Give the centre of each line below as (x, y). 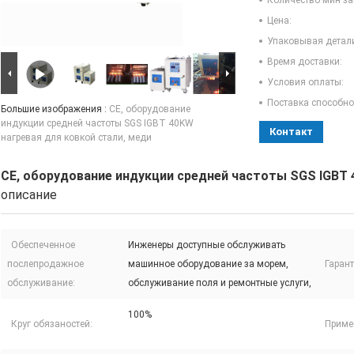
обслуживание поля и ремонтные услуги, (220, 283)
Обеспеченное (43, 245)
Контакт (291, 132)
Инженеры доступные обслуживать (207, 245)
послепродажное (45, 264)
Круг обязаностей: (52, 324)
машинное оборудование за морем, (208, 264)
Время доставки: (305, 62)
